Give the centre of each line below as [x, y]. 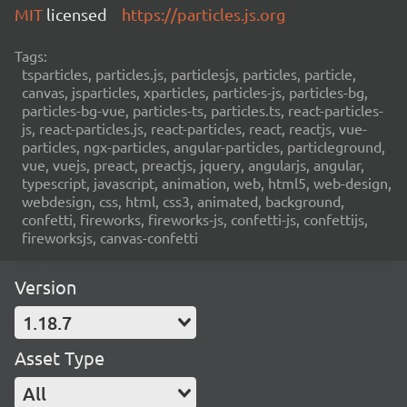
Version [45, 287]
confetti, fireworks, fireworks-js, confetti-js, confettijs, [195, 219]
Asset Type [60, 357]
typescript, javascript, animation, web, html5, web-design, [207, 183]
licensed [77, 14]
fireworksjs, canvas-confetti [110, 237]
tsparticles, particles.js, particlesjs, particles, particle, [189, 74]
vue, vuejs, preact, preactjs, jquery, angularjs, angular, [193, 164]
